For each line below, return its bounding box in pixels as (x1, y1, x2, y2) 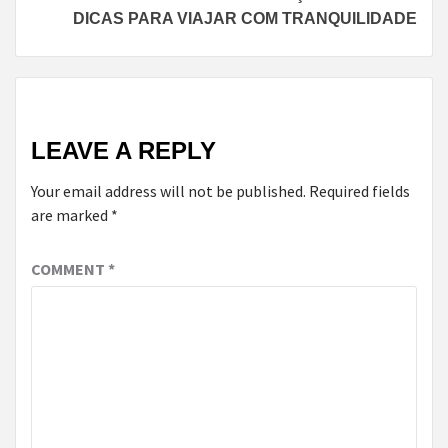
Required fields (309, 180, 410, 201)
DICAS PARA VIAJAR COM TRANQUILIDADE (73, 9, 417, 27)
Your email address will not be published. (31, 180, 306, 201)
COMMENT (31, 258, 108, 279)
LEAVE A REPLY (31, 136, 216, 164)
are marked (31, 204, 111, 225)
